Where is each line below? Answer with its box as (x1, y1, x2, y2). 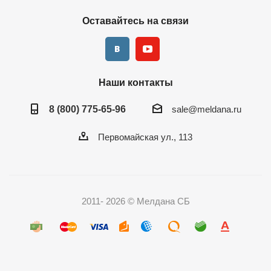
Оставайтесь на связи (82, 15, 189, 26)
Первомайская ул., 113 (98, 132, 192, 143)
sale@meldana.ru (172, 104, 241, 115)
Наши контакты (98, 77, 173, 88)
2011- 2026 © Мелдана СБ (81, 196, 190, 207)
